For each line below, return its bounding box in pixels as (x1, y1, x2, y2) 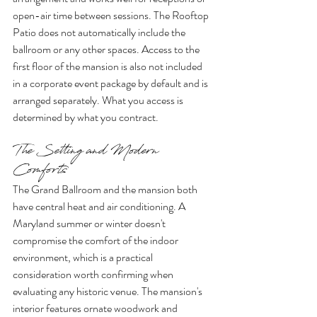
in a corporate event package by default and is (13, 74, 210, 91)
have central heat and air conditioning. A (13, 197, 188, 214)
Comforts (13, 159, 67, 183)
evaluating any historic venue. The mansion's (13, 282, 204, 299)
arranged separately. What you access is (13, 91, 185, 108)
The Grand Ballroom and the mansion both (13, 180, 200, 197)
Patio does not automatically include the (13, 23, 188, 40)
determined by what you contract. (13, 108, 158, 125)
